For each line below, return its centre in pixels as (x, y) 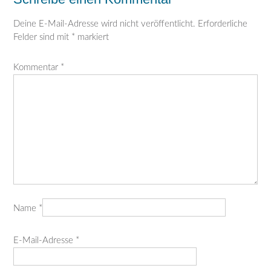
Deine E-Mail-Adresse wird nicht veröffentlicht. (104, 24)
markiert (92, 37)
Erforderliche (223, 24)
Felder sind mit (42, 37)
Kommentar (37, 68)
